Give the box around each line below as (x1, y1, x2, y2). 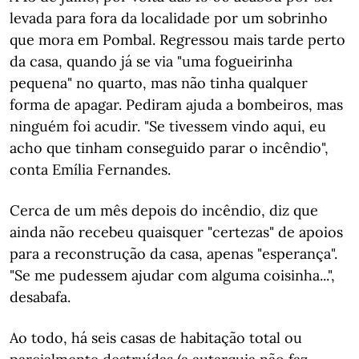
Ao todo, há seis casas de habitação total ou (10, 329, 302, 347)
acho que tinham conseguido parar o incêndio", (10, 139, 329, 157)
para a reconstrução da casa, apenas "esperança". (10, 244, 337, 263)
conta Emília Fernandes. (10, 160, 171, 179)
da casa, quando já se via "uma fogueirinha (10, 52, 292, 71)
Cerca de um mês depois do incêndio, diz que (10, 201, 318, 220)
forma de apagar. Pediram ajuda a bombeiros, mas (10, 95, 343, 114)
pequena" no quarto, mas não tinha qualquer (10, 74, 308, 92)
